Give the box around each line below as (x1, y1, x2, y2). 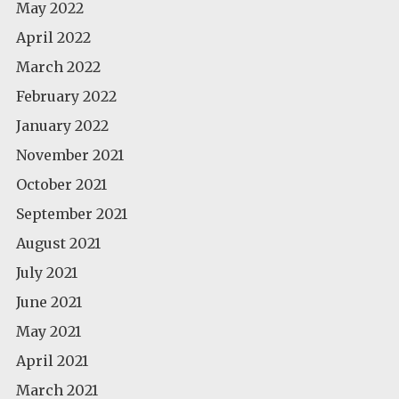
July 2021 (16, 263, 77, 281)
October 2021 (16, 175, 107, 193)
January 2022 (16, 116, 109, 134)
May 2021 (16, 322, 81, 340)
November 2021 (16, 145, 124, 164)
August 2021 (16, 233, 101, 252)
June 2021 (16, 292, 82, 311)
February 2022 (16, 86, 117, 105)
